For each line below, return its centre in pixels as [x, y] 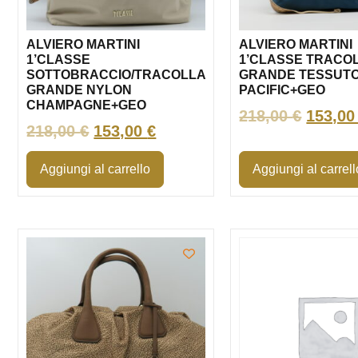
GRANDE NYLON [80, 90]
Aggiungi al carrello [95, 169]
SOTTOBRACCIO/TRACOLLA [116, 75]
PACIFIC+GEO [282, 90]
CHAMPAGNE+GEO [87, 105]
